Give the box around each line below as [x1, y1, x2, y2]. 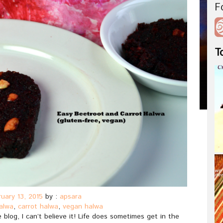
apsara [60, 191, 82, 202]
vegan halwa [63, 201, 103, 212]
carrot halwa [18, 201, 58, 212]
